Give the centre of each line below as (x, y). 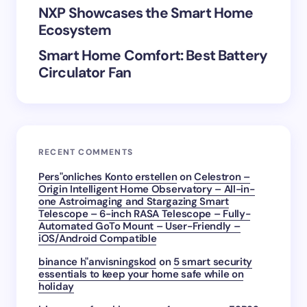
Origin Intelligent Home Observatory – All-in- (147, 189)
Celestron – (222, 176)
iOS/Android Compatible (98, 238)
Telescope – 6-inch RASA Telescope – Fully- (145, 213)
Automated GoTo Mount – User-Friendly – (139, 226)
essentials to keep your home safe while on (141, 274)
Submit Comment (153, 10)
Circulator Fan (85, 72)
